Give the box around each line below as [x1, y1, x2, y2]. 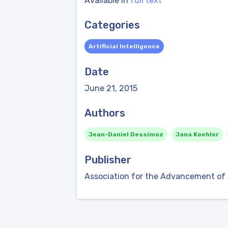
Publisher [84, 154, 131, 166]
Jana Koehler [176, 131, 219, 138]
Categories [84, 19, 140, 31]
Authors [84, 107, 125, 119]
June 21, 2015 [84, 83, 137, 93]
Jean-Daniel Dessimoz [89, 131, 163, 138]
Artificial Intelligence [89, 43, 160, 50]
